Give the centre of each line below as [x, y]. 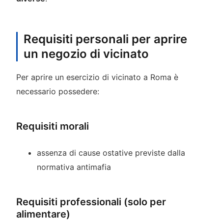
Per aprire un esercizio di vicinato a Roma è [97, 77]
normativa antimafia [74, 167]
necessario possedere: [57, 92]
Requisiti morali [52, 126]
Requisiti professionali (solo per [91, 202]
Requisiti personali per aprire [105, 39]
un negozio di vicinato [86, 54]
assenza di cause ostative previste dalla [111, 152]
